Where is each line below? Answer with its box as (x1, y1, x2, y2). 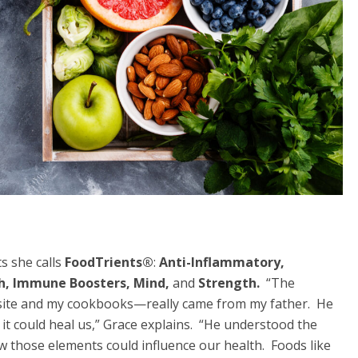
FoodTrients (65, 253, 143, 271)
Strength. (198, 273, 267, 292)
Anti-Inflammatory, (159, 253, 285, 271)
